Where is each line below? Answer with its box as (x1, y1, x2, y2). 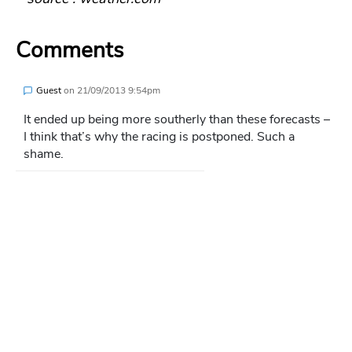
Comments (16, 35, 123, 66)
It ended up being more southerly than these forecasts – (24, 111, 330, 129)
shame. (24, 145, 64, 163)
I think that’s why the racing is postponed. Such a (24, 128, 295, 146)
